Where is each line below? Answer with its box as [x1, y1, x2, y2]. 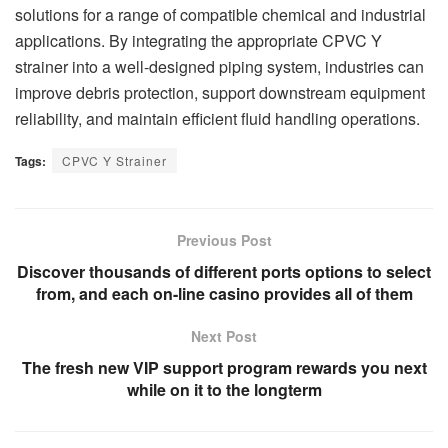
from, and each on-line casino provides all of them [35, 281, 413, 305]
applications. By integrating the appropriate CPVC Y [15, 28, 382, 52]
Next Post [191, 325, 257, 346]
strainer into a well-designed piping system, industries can [15, 54, 424, 78]
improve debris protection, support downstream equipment [15, 80, 425, 104]
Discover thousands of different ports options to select [17, 259, 431, 283]
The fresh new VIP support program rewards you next [21, 355, 427, 379]
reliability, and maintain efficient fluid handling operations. [15, 106, 420, 130]
